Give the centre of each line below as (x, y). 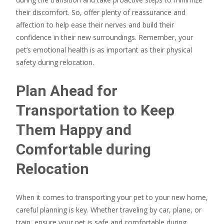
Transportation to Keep (95, 110)
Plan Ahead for (67, 91)
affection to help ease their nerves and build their (95, 25)
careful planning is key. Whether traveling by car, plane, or (109, 210)
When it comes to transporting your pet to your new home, (112, 197)
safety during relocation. (55, 62)
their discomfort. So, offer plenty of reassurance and (101, 12)
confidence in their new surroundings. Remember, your (104, 37)
